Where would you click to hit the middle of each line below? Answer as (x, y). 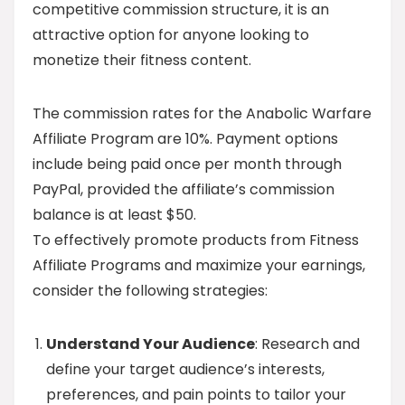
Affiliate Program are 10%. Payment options (185, 139)
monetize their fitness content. (142, 61)
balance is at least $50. (114, 215)
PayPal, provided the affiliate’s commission (184, 190)
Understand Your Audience (151, 344)
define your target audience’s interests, (185, 370)
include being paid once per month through (187, 165)
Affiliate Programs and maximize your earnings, (199, 266)
